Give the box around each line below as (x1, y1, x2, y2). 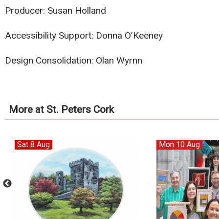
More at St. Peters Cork (9, 104, 114, 116)
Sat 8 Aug (17, 140, 50, 150)
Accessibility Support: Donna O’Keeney (5, 29, 163, 41)
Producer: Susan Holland (5, 4, 106, 16)
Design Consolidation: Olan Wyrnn (5, 54, 142, 66)
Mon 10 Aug (158, 140, 200, 150)
